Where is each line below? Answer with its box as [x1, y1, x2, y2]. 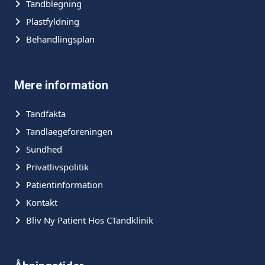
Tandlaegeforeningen [26, 125, 112, 137]
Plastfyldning [26, 15, 79, 27]
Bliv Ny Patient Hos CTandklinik [26, 214, 153, 226]
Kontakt [26, 196, 57, 208]
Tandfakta [26, 108, 66, 119]
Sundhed [26, 143, 62, 155]
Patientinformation [26, 179, 103, 190]
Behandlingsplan [26, 33, 95, 45]
